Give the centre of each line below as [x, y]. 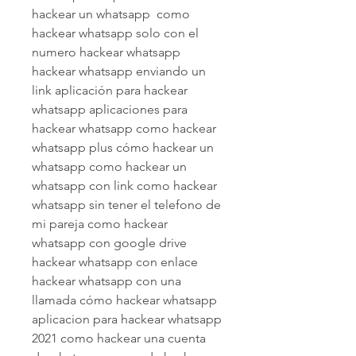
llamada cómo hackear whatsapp [124, 300]
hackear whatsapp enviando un [119, 71]
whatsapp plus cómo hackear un [123, 147]
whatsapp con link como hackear [124, 185]
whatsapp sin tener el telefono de [126, 204]
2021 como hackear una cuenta [119, 338]
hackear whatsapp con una [106, 281]
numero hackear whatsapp [106, 52]
